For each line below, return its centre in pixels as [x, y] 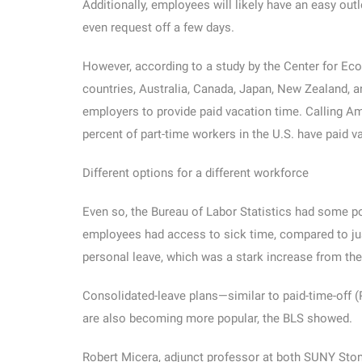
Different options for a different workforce [196, 173]
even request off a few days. [158, 27]
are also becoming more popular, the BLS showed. [217, 318]
